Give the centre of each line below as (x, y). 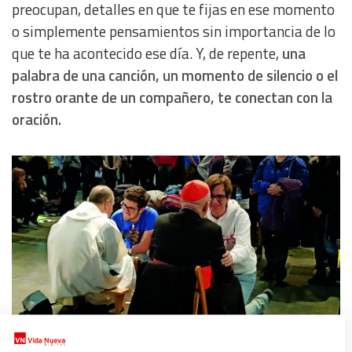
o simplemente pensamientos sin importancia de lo (174, 31)
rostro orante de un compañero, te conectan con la (172, 97)
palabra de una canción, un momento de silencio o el (175, 75)
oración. (37, 119)
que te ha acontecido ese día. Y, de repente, (147, 53)
